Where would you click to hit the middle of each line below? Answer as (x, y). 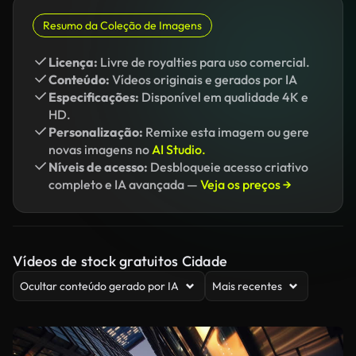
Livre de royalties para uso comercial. (204, 62)
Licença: (73, 62)
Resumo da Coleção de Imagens (122, 25)
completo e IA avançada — (124, 184)
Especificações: (94, 97)
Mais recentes (247, 286)
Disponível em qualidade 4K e (224, 97)
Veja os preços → (246, 184)
